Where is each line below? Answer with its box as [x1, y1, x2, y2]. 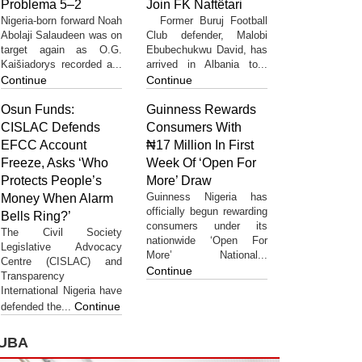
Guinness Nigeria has [146, 190, 267, 203]
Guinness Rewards [146, 102, 256, 116]
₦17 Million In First [146, 137, 254, 152]
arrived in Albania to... [146, 57, 267, 70]
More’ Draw [146, 173, 212, 187]
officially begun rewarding [146, 204, 267, 217]
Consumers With [146, 120, 242, 134]
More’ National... [146, 248, 267, 261]
